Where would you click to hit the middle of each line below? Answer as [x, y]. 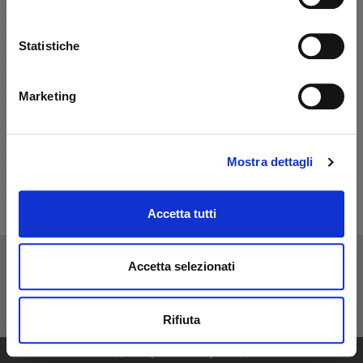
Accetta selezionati [181, 267]
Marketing [47, 96]
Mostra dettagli [270, 162]
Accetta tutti [181, 213]
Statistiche [49, 45]
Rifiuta [181, 319]
